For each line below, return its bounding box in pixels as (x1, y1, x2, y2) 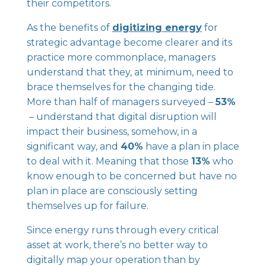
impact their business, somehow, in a (26, 126, 197, 137)
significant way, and (26, 141, 121, 152)
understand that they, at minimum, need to (26, 66, 233, 78)
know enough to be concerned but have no (26, 170, 237, 182)
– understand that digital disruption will (26, 111, 217, 122)
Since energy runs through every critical (26, 224, 219, 236)
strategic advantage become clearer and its (26, 37, 232, 48)
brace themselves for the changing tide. (26, 81, 216, 93)
